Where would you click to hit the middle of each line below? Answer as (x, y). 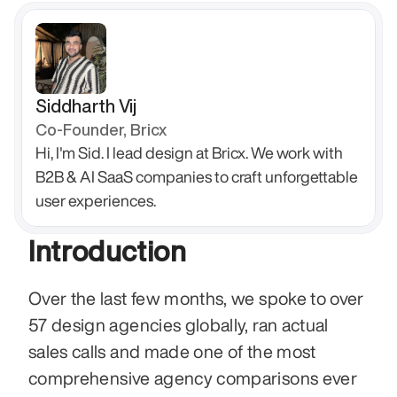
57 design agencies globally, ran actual (179, 325)
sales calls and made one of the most (172, 351)
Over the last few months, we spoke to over (196, 298)
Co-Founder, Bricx (101, 129)
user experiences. (96, 200)
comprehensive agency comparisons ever (193, 378)
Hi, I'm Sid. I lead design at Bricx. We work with (189, 152)
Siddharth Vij (86, 106)
